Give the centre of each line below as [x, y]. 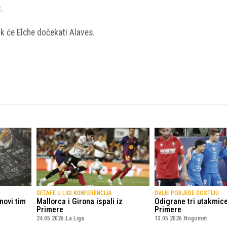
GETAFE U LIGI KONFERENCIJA [74, 193]
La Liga [75, 218]
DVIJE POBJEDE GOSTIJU [187, 193]
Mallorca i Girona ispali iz [79, 201]
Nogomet [196, 218]
